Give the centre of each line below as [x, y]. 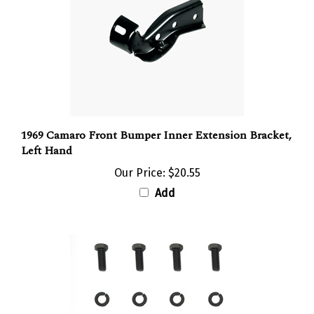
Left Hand [47, 138]
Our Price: [139, 161]
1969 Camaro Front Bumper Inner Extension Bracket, [156, 123]
